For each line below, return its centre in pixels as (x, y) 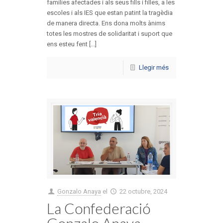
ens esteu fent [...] (72, 44)
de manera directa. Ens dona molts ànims (106, 23)
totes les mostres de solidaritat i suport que (110, 34)
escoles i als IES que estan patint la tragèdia (110, 13)
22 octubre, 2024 (144, 191)
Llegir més (154, 68)
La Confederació (99, 208)
